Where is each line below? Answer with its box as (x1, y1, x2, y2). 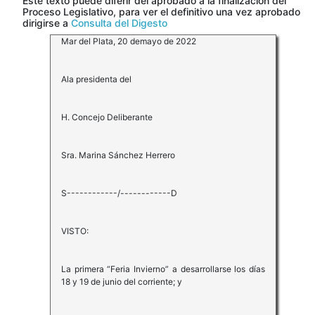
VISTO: (60, 226, 89, 237)
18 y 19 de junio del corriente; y (60, 276, 182, 288)
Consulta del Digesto (71, 17, 167, 30)
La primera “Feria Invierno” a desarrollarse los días (60, 264, 266, 275)
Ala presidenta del (60, 74, 131, 85)
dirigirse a (22, 17, 71, 30)
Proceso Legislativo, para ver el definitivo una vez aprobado (22, 6, 300, 18)
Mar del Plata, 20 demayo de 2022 (60, 36, 196, 47)
